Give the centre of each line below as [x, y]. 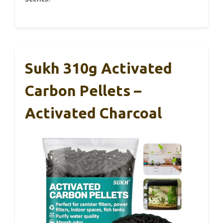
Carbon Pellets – [83, 91]
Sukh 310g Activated [99, 68]
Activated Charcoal [93, 113]
